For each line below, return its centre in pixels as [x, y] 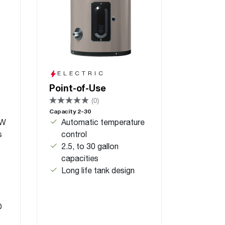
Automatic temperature [103, 122]
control [74, 134]
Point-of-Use [78, 88]
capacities [80, 158]
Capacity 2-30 [70, 111]
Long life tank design [98, 170]
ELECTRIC [81, 73]
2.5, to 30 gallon [90, 146]
